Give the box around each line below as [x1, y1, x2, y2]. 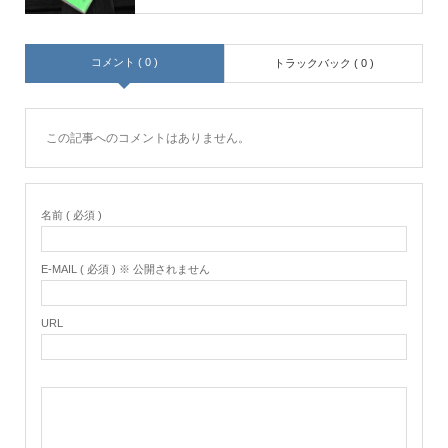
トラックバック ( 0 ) [273, 57, 374, 70]
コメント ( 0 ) [90, 56, 158, 69]
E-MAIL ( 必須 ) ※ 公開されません [40, 263, 210, 276]
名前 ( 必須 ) [40, 209, 102, 222]
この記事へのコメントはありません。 [45, 131, 250, 146]
